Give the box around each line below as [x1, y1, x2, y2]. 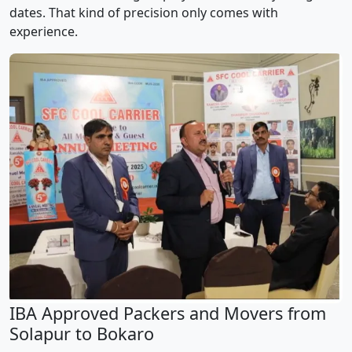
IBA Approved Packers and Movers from [9, 302, 326, 325]
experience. [9, 23, 78, 41]
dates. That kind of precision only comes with [9, 4, 278, 22]
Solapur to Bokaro [9, 322, 154, 346]
